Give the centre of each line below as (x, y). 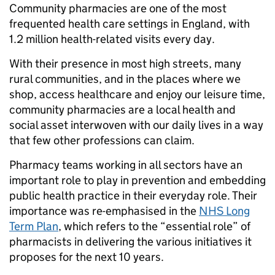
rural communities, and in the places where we (125, 79)
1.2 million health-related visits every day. (112, 39)
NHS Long (224, 211)
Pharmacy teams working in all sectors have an (126, 165)
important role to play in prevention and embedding (137, 180)
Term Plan (34, 227)
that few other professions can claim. (102, 141)
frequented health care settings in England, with (130, 24)
